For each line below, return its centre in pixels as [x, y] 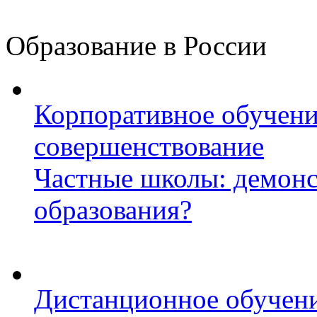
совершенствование [149, 146]
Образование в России [136, 46]
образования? [113, 210]
